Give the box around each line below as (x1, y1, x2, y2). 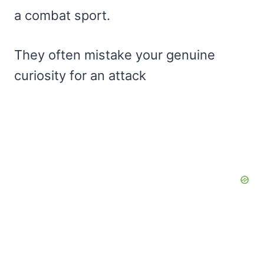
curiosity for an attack (14, 67, 146, 83)
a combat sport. (14, 7, 110, 23)
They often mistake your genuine (14, 47, 215, 62)
